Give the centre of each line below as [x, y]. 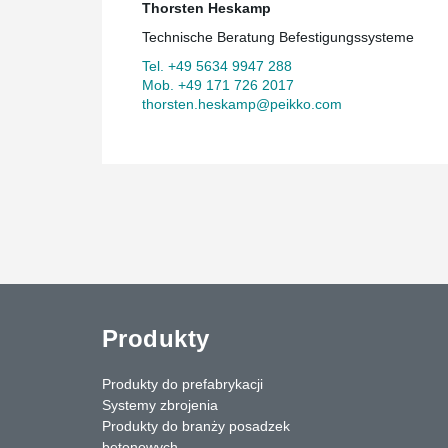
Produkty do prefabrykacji [182, 383]
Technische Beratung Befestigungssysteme [278, 36]
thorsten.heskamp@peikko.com [242, 103]
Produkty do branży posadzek [196, 425]
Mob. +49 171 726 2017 [218, 84]
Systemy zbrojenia [160, 404]
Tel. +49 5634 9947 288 [217, 65]
